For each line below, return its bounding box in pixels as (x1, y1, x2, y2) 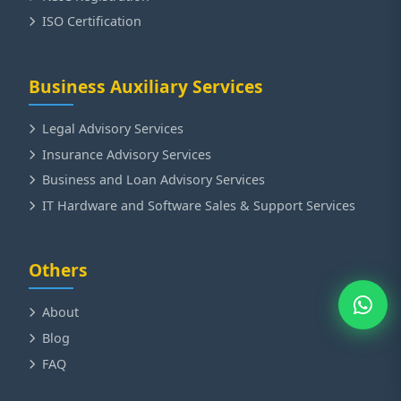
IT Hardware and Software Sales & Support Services (42, 196, 355, 214)
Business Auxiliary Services (29, 74, 263, 99)
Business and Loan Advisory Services (42, 171, 265, 189)
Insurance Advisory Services (42, 145, 211, 163)
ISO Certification (42, 13, 141, 30)
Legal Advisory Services (42, 120, 183, 138)
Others (29, 258, 88, 283)
